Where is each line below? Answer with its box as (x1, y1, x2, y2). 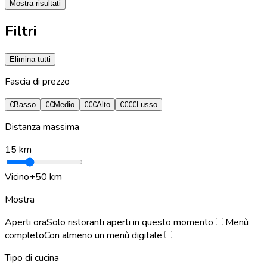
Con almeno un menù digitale (44, 228, 162, 242)
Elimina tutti (10, 54, 51, 64)
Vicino (5, 170, 29, 184)
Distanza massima (5, 120, 79, 133)
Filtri (5, 21, 36, 41)
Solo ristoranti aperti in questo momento (46, 215, 213, 229)
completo (5, 228, 44, 242)
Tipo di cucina (5, 251, 59, 265)
